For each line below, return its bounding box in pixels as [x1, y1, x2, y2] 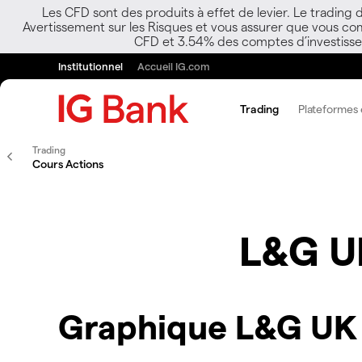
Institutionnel [58, 60, 123, 72]
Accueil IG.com [137, 60, 210, 72]
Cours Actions [32, 157, 103, 170]
